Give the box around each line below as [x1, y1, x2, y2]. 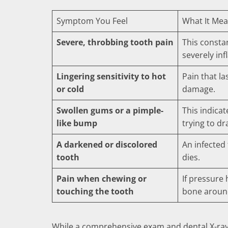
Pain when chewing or [56, 173, 147, 185]
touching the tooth [56, 186, 134, 197]
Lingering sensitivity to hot [56, 71, 166, 82]
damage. [182, 83, 215, 95]
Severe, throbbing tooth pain [56, 37, 174, 48]
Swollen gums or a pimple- [56, 105, 163, 117]
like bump [56, 118, 97, 129]
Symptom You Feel [56, 15, 128, 27]
